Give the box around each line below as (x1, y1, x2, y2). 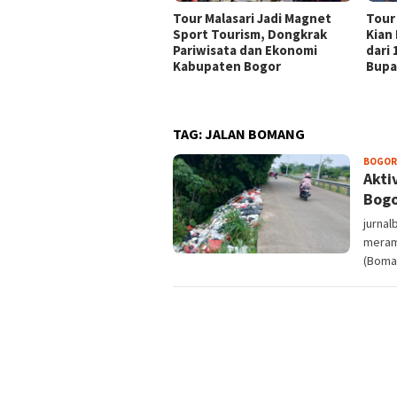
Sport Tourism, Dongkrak (173, 26, 327, 43)
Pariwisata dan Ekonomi (173, 42, 317, 59)
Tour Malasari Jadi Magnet (173, 10, 331, 27)
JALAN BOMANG (205, 125, 305, 144)
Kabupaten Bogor (173, 58, 281, 75)
